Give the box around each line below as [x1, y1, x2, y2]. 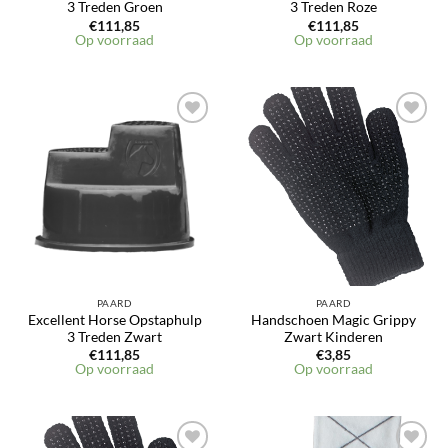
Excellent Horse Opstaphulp [27, 311, 202, 328]
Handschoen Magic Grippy [251, 311, 416, 328]
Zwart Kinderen [284, 328, 383, 345]
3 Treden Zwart [67, 328, 162, 345]
